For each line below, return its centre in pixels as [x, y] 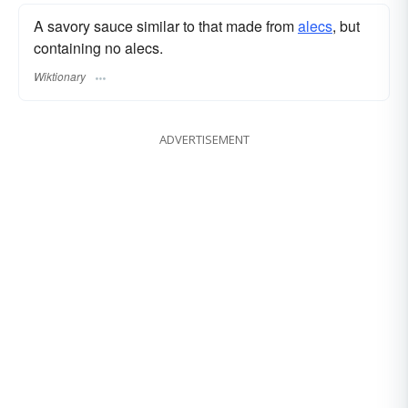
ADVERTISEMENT [204, 139]
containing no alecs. [98, 48]
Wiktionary [60, 76]
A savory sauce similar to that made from [166, 26]
